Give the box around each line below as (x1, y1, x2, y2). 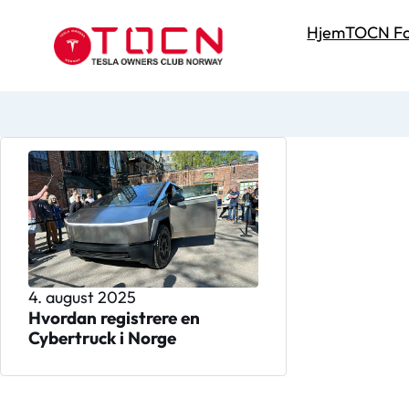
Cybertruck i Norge (27, 326, 176, 349)
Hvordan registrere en (27, 306, 200, 329)
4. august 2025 (27, 286, 136, 308)
